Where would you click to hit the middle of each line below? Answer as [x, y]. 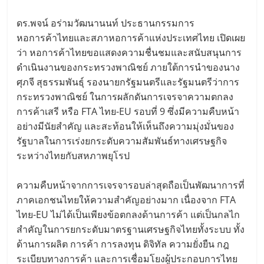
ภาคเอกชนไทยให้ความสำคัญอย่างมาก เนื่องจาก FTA [126, 199]
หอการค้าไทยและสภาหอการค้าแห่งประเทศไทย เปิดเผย [131, 37]
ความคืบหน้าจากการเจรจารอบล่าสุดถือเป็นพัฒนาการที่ [131, 185]
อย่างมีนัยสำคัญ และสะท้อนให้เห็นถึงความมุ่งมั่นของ [126, 126]
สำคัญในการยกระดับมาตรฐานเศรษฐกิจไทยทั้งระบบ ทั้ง [131, 229]
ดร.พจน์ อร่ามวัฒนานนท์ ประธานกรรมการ [106, 23]
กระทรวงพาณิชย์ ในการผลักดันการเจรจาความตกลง [125, 96]
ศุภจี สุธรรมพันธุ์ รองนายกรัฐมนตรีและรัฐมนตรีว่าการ [128, 82]
